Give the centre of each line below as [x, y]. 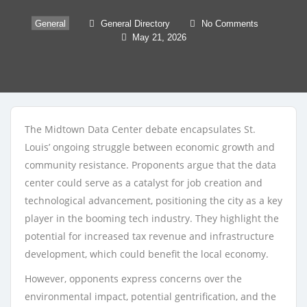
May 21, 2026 [159, 37]
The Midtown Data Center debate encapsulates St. [140, 129]
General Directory [135, 23]
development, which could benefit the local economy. [147, 254]
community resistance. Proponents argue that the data [150, 165]
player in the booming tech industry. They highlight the [152, 218]
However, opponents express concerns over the [133, 279]
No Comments [230, 23]
